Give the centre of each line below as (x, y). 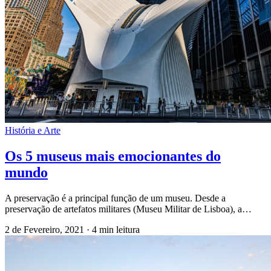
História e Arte (33, 131)
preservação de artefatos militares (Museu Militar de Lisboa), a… (128, 209)
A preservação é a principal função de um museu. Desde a (115, 198)
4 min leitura (116, 230)
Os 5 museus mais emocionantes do (113, 156)
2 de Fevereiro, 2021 (46, 230)
